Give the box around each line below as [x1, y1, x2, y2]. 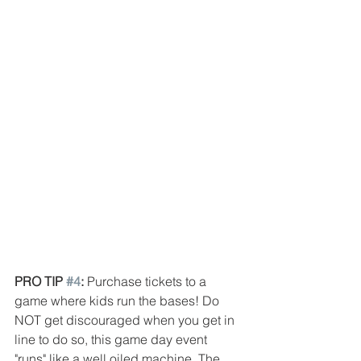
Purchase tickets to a [87, 273, 210, 290]
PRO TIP [15, 273, 66, 290]
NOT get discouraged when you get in [15, 312, 238, 329]
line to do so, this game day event [15, 331, 210, 348]
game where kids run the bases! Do [15, 293, 222, 309]
